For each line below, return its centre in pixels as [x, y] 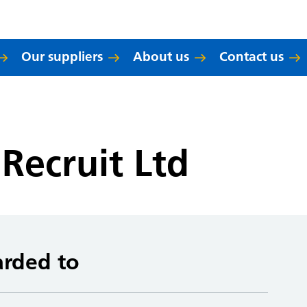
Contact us [252, 57]
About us [161, 57]
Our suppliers [62, 57]
